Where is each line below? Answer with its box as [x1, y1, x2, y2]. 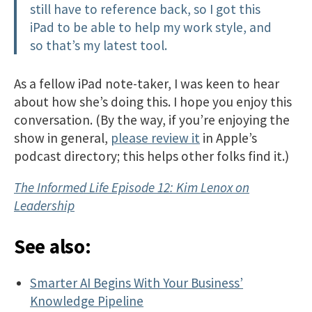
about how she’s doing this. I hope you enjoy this [14, 93, 292, 111]
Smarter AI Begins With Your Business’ [30, 274, 244, 291]
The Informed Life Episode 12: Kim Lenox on [14, 179, 249, 196]
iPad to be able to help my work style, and [30, 19, 272, 36]
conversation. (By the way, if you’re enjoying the [14, 111, 290, 129]
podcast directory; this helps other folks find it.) [14, 148, 289, 165]
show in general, [14, 130, 111, 147]
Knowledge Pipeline [30, 292, 144, 309]
